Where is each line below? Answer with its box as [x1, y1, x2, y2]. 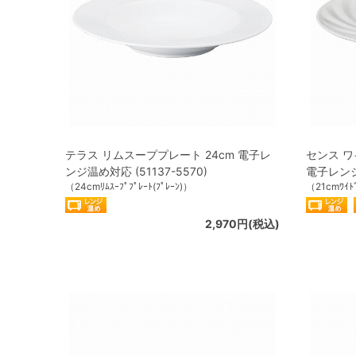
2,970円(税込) [205, 216, 280, 230]
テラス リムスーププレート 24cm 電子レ [65, 147, 271, 161]
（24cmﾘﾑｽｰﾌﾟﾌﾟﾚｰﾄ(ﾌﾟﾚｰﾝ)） [65, 180, 192, 192]
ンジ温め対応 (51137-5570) [65, 164, 207, 178]
